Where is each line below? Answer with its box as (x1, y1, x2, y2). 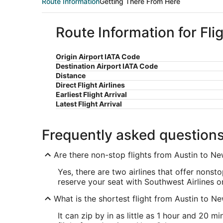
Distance (56, 71, 86, 80)
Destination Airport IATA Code (56, 62, 158, 71)
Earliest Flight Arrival (56, 90, 127, 99)
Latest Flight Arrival (56, 100, 122, 109)
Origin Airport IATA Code (56, 52, 140, 61)
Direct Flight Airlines (56, 81, 125, 90)
